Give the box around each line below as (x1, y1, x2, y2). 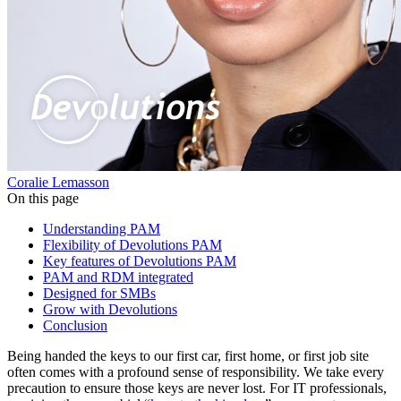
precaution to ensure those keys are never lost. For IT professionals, (7, 380, 387, 396)
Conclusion (43, 317, 107, 333)
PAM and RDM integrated (43, 269, 193, 285)
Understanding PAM (43, 220, 160, 236)
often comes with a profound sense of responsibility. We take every (7, 363, 384, 380)
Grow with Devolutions (43, 301, 177, 317)
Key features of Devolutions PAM (43, 252, 236, 269)
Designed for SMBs (43, 285, 156, 301)
